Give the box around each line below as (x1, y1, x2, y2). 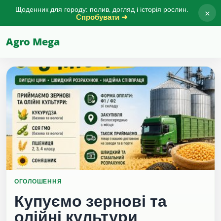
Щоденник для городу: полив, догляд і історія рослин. (15, 4, 188, 14)
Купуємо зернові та (14, 190, 167, 211)
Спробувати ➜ (75, 12, 128, 22)
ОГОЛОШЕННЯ (14, 177, 62, 185)
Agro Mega (6, 35, 60, 48)
